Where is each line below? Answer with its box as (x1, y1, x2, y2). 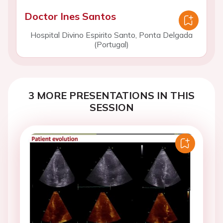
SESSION (89, 99, 134, 111)
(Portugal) (94, 37, 129, 47)
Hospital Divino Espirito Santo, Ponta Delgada (30, 28, 193, 38)
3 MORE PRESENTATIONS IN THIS (28, 87, 195, 100)
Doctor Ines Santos (24, 8, 116, 20)
